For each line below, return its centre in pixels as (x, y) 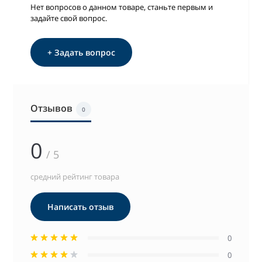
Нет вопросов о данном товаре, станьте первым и (122, 7)
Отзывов (52, 108)
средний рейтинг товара (75, 176)
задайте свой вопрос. (69, 18)
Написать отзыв (81, 206)
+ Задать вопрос (82, 52)
